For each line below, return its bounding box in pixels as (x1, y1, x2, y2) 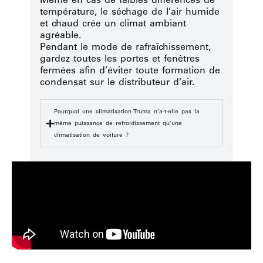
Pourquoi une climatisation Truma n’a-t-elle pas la (54, 107, 200, 116)
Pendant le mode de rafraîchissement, (40, 41, 211, 53)
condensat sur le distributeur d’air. (40, 76, 194, 88)
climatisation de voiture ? (54, 131, 129, 139)
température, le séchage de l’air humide (40, 5, 220, 18)
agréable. (40, 29, 81, 41)
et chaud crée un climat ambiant (40, 17, 186, 29)
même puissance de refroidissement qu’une (54, 119, 182, 127)
